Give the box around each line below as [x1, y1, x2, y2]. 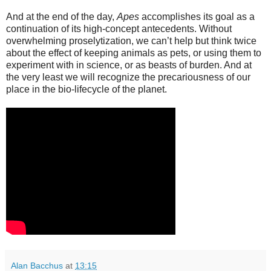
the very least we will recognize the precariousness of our [6, 72, 250, 83]
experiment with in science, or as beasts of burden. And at [6, 60, 252, 71]
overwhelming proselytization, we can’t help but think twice [6, 36, 256, 47]
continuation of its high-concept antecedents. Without [6, 24, 232, 34]
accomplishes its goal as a [139, 11, 255, 22]
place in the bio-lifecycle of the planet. [6, 84, 167, 95]
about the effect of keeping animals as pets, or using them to [6, 48, 261, 59]
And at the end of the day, [6, 11, 117, 22]
